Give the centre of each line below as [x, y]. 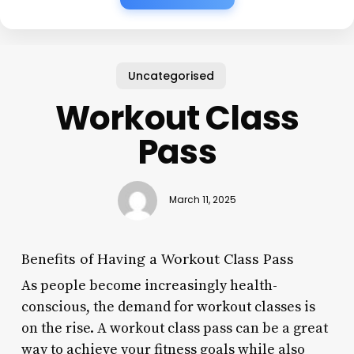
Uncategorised [171, 75]
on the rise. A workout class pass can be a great [174, 328]
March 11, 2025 [202, 200]
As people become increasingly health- [149, 285]
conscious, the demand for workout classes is [168, 307]
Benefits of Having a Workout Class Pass [157, 258]
